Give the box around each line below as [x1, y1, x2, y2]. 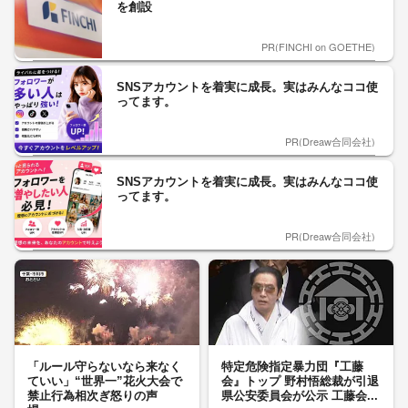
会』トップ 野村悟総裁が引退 [221, 374, 379, 389]
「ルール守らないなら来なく [27, 360, 181, 374]
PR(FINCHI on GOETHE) [261, 39, 375, 55]
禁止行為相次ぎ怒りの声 [27, 389, 169, 403]
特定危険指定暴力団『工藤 [221, 360, 363, 374]
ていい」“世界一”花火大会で [27, 374, 182, 389]
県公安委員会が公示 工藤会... [221, 389, 378, 403]
